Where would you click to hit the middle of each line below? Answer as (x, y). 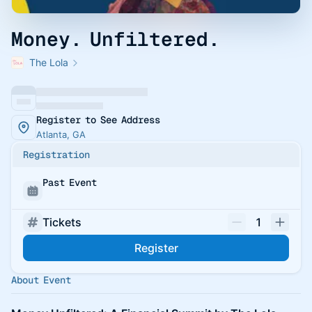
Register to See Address (98, 120)
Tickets (62, 222)
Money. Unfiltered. (116, 39)
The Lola (49, 62)
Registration (56, 155)
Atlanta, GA (61, 134)
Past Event (70, 182)
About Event (41, 280)
